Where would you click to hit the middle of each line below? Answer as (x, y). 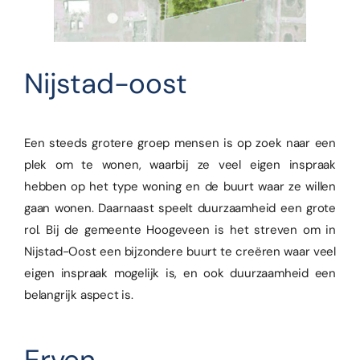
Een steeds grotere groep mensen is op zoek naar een (180, 143)
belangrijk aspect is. (79, 295)
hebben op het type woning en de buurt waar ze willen (180, 187)
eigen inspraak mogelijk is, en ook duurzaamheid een (180, 274)
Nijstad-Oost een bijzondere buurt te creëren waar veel (180, 252)
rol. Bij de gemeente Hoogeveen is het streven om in (180, 230)
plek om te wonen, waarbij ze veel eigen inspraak (180, 165)
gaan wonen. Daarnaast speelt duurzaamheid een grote (180, 209)
